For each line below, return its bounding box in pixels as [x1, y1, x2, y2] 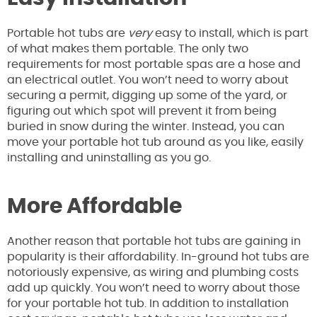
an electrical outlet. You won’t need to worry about [7, 74, 289, 86]
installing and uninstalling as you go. [7, 152, 211, 164]
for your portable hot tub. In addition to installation [7, 298, 289, 310]
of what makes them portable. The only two [7, 43, 248, 55]
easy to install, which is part [152, 28, 309, 40]
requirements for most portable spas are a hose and [7, 59, 301, 71]
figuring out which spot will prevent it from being [7, 105, 277, 117]
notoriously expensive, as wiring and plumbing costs [7, 267, 299, 279]
